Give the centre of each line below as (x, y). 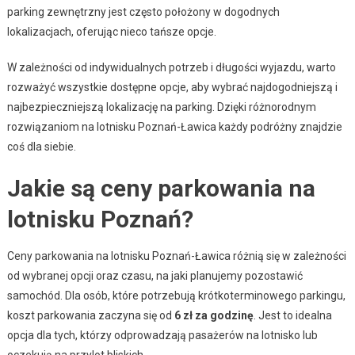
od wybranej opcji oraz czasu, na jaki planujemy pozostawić (155, 275)
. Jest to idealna (292, 315)
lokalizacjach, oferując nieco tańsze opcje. (111, 31)
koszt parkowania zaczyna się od (90, 315)
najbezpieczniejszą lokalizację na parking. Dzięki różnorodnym (161, 107)
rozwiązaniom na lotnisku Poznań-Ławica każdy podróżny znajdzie (174, 126)
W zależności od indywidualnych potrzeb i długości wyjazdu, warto (171, 67)
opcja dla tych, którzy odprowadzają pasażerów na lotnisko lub (162, 335)
